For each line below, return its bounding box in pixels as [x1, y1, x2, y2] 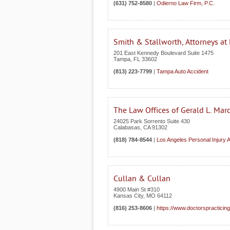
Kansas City [113, 193, 143, 199]
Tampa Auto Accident [157, 68, 208, 74]
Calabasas [113, 124, 140, 130]
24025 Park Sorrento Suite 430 [113, 118, 190, 124]
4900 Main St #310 [113, 186, 160, 193]
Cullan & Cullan [113, 174, 170, 183]
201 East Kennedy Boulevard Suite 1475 [113, 50, 214, 56]
